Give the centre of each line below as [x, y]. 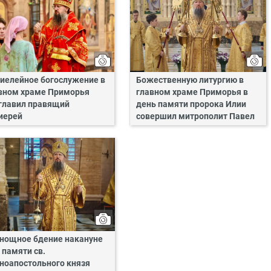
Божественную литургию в [190, 80]
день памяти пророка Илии [191, 105]
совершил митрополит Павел [195, 117]
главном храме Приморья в [192, 93]
